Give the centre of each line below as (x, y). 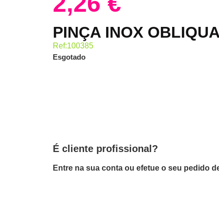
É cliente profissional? (105, 148)
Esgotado (69, 57)
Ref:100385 (73, 45)
